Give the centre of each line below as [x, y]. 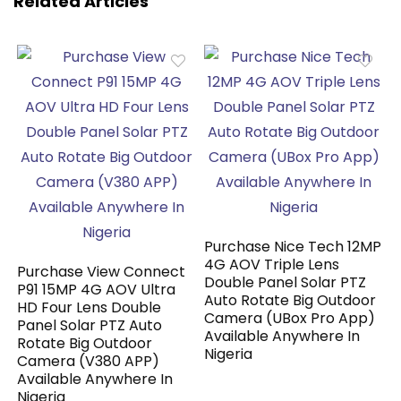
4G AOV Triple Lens [272, 265]
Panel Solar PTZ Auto [90, 326]
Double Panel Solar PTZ [286, 283]
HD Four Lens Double [90, 308]
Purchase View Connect [102, 272]
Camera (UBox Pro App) [290, 319]
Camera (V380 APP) [89, 362]
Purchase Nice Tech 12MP [293, 247]
